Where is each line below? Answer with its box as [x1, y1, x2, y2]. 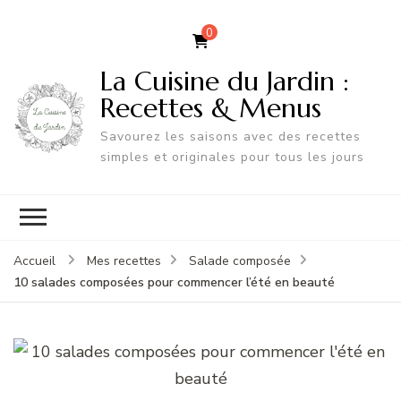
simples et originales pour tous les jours [99, 148, 364, 166]
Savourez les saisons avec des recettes [99, 127, 361, 145]
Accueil [13, 252, 55, 269]
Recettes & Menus [99, 90, 321, 124]
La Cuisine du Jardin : [99, 64, 349, 98]
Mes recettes [87, 252, 161, 269]
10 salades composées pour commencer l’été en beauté [13, 273, 335, 291]
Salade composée [189, 252, 291, 269]
